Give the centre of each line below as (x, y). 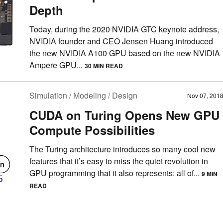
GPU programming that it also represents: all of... (115, 173)
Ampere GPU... (57, 65)
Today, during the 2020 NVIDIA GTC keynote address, (124, 29)
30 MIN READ (104, 66)
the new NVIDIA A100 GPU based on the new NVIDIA (125, 53)
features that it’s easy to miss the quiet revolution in (119, 161)
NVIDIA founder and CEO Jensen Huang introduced (121, 41)
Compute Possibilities (92, 130)
